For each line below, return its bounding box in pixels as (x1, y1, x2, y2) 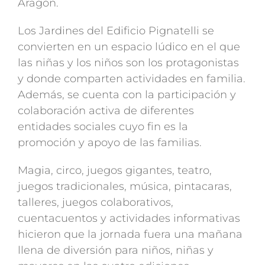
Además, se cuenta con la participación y (18, 88, 236, 101)
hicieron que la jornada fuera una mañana (18, 228, 243, 241)
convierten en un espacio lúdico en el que (18, 40, 240, 53)
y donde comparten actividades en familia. (18, 72, 245, 85)
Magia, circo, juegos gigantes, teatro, (18, 164, 212, 177)
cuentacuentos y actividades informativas (18, 212, 240, 225)
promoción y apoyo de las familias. (18, 136, 202, 149)
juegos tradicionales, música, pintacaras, (18, 180, 232, 193)
